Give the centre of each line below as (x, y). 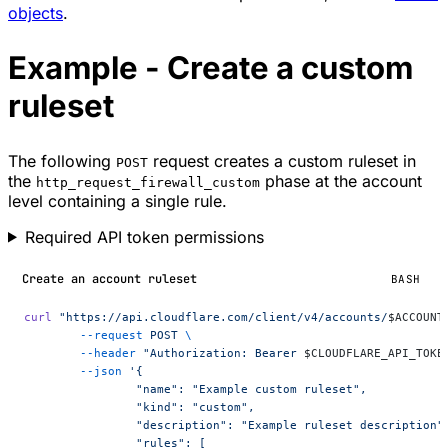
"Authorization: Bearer (220, 352)
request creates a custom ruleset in (282, 160)
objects (35, 12)
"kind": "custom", (195, 406)
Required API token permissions (144, 236)
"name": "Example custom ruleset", (251, 388)
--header (108, 352)
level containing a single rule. (117, 200)
